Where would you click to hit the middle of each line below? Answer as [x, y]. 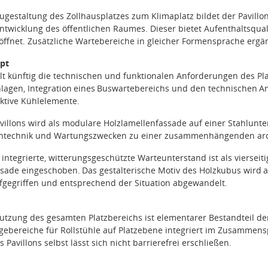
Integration [49, 88]
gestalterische [128, 170]
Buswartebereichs [133, 88]
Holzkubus [220, 170]
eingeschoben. [51, 170]
